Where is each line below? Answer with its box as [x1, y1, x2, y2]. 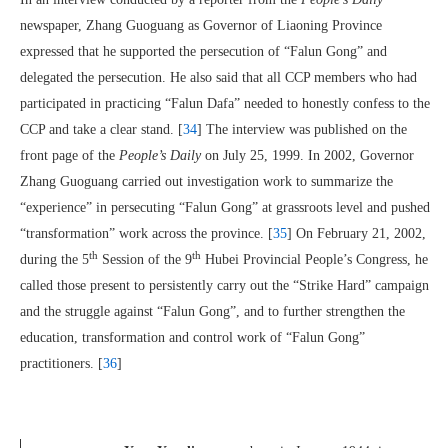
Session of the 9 [98, 252, 192, 267]
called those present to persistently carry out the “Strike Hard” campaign [20, 278, 429, 293]
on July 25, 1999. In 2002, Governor [201, 148, 414, 163]
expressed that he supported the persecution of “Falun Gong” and [20, 44, 387, 59]
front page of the [20, 148, 119, 163]
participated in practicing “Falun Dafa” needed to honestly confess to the [20, 96, 430, 111]
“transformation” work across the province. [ [20, 226, 273, 241]
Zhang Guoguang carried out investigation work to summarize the [20, 174, 393, 189]
